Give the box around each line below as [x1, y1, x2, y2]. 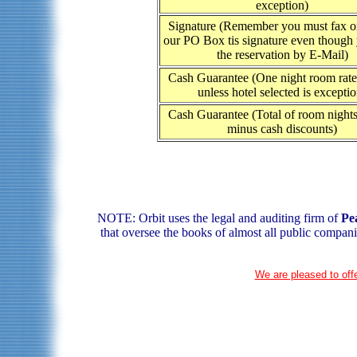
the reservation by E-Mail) [216, 48, 348, 62]
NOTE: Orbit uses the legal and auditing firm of [96, 211, 341, 226]
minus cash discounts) [227, 122, 337, 136]
